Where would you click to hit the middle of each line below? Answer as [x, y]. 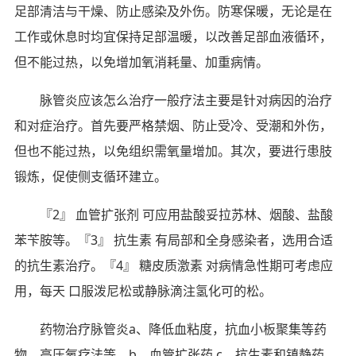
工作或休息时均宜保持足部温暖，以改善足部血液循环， [173, 36]
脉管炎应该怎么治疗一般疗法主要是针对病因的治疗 [186, 100]
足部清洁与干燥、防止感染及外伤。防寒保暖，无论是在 [173, 11]
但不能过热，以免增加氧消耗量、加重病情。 [141, 62]
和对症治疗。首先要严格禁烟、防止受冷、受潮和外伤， [173, 125]
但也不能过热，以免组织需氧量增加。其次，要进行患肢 [173, 151]
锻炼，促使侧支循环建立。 [90, 176]
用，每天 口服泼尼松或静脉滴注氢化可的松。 [143, 290]
